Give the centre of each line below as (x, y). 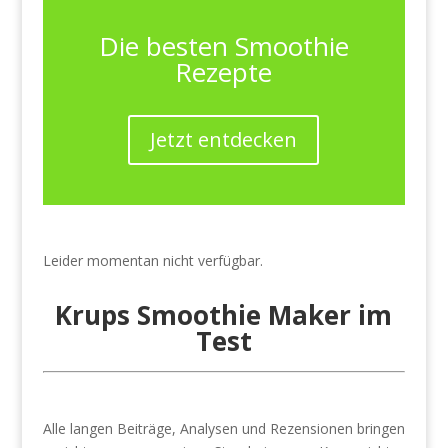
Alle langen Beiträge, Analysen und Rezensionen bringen (223, 428)
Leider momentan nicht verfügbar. (152, 260)
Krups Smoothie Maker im (224, 315)
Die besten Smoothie (223, 46)
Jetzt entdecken (224, 139)
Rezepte (224, 72)
